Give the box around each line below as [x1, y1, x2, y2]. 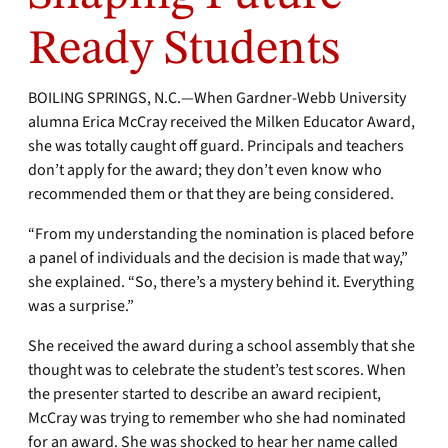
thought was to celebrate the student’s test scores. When [28, 359, 406, 381]
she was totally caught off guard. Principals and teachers [28, 135, 404, 157]
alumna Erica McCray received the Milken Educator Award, [28, 111, 415, 133]
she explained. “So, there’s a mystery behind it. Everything [28, 271, 414, 293]
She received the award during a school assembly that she [28, 335, 415, 357]
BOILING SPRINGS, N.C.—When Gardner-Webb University [28, 87, 406, 109]
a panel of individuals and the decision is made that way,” [28, 247, 408, 269]
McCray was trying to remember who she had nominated [28, 407, 406, 429]
